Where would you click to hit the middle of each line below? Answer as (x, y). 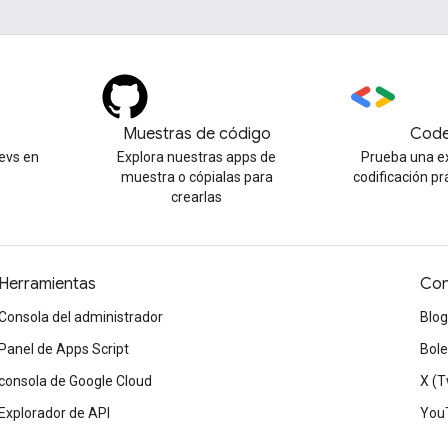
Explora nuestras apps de (197, 157)
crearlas (197, 197)
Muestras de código (196, 134)
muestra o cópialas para (196, 177)
